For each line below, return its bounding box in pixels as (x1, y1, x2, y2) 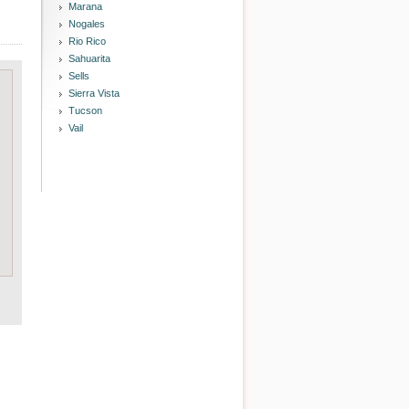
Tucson (68, 105, 102, 116)
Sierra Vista (68, 88, 120, 99)
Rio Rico (68, 36, 106, 47)
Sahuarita (68, 53, 110, 64)
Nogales (68, 18, 105, 29)
